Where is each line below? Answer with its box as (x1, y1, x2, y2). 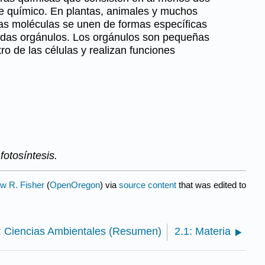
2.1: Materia (174, 225, 231, 238)
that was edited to (176, 180, 246, 190)
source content (119, 180, 176, 190)
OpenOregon (50, 180, 100, 190)
